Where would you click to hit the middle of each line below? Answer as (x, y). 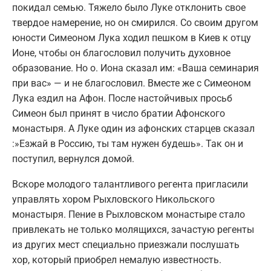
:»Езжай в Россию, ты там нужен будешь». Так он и (128, 144)
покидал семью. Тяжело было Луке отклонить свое (129, 8)
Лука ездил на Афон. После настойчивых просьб (122, 99)
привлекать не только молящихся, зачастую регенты (133, 230)
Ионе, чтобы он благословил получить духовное (121, 53)
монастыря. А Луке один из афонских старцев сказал (133, 129)
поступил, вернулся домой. (73, 159)
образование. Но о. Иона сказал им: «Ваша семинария (135, 68)
